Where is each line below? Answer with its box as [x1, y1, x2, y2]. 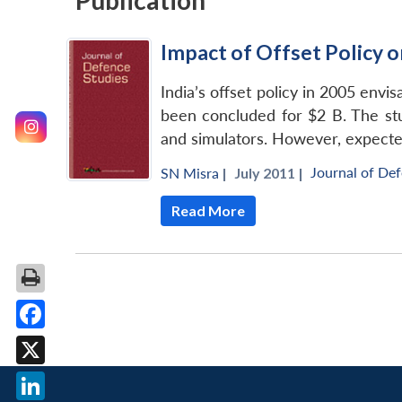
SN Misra [161, 164, 219, 182]
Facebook [31, 333, 99, 352]
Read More [171, 202, 245, 220]
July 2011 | [234, 164, 303, 182]
